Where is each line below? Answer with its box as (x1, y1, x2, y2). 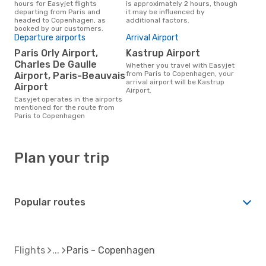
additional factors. (126, 15, 189, 24)
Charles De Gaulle (14, 58, 97, 70)
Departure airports (14, 32, 85, 43)
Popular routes (14, 196, 85, 208)
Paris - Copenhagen (66, 244, 155, 256)
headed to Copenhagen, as (14, 15, 106, 24)
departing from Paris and (14, 7, 100, 16)
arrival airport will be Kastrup (126, 77, 224, 86)
